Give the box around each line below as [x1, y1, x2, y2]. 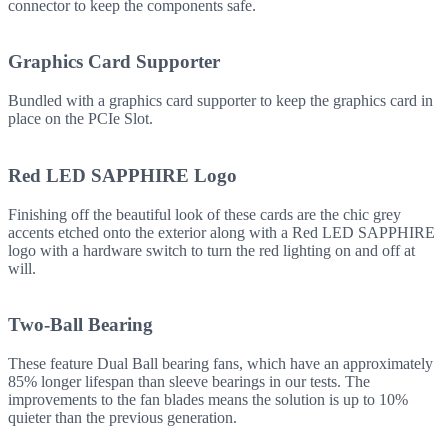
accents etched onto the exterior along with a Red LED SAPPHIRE [8, 223, 435, 241]
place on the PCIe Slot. [8, 110, 153, 128]
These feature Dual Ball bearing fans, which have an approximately [8, 355, 433, 373]
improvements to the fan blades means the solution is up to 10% [8, 391, 408, 409]
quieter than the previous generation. [8, 409, 237, 427]
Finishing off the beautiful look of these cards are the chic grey [8, 205, 401, 223]
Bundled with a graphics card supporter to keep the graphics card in [8, 92, 433, 110]
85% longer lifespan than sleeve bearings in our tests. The [8, 373, 370, 391]
